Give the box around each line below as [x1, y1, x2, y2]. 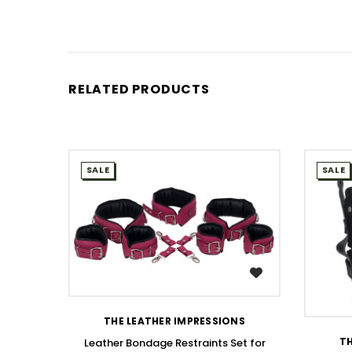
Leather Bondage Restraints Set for [83, 335, 266, 350]
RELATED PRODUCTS [68, 79, 210, 98]
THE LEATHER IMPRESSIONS [104, 313, 245, 328]
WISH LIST [159, 266, 209, 279]
